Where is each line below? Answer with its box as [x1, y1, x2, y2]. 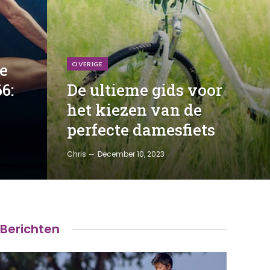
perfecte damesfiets [67, 119, 216, 140]
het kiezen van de [67, 99, 202, 120]
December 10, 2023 [98, 149, 165, 159]
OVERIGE [72, 59, 103, 69]
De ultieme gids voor [67, 80, 223, 100]
